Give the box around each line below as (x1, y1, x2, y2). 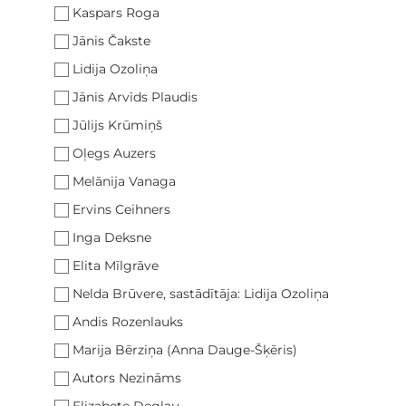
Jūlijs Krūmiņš (72, 117, 162, 133)
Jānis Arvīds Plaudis (72, 89, 198, 105)
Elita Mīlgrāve (72, 257, 159, 274)
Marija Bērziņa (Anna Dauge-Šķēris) (72, 342, 297, 358)
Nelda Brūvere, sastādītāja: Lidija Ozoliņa (72, 285, 329, 302)
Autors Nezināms (72, 370, 181, 386)
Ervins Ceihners (72, 201, 170, 217)
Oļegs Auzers (72, 145, 156, 161)
